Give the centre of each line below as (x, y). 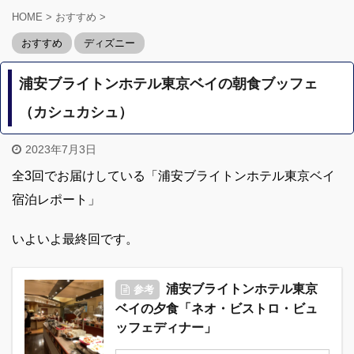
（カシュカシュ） (76, 113)
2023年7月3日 (61, 150)
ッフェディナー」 (166, 328)
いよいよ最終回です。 (75, 239)
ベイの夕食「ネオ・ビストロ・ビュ (217, 309)
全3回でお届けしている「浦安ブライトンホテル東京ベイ (173, 176)
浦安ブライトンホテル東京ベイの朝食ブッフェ (169, 84)
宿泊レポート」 (56, 200)
